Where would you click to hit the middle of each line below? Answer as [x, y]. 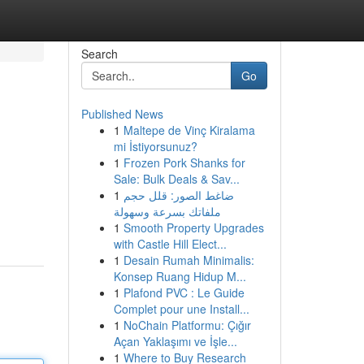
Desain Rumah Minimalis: [188, 260]
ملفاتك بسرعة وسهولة [167, 211]
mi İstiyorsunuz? [155, 146]
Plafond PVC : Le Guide [184, 292]
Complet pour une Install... [181, 309]
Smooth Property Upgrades [193, 227]
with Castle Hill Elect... [170, 244]
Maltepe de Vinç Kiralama [189, 130]
